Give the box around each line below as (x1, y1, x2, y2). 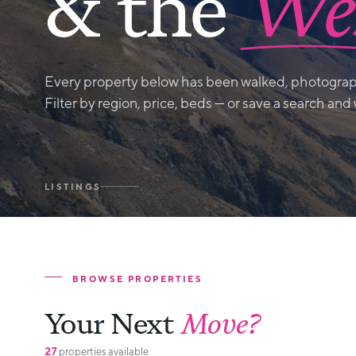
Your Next (44, 307, 181, 341)
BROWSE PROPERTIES (72, 273, 203, 284)
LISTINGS (44, 180, 102, 192)
